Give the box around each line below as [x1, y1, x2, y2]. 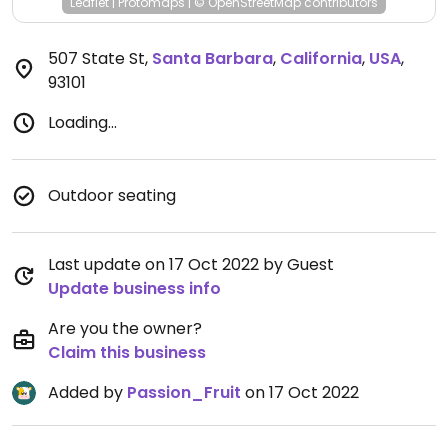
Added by [48, 381, 127, 404]
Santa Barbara [152, 47, 273, 70]
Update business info [48, 277, 221, 300]
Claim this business [48, 341, 206, 364]
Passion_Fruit [127, 381, 241, 404]
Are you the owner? [48, 317, 202, 340]
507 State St [48, 47, 145, 70]
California [280, 47, 362, 70]
